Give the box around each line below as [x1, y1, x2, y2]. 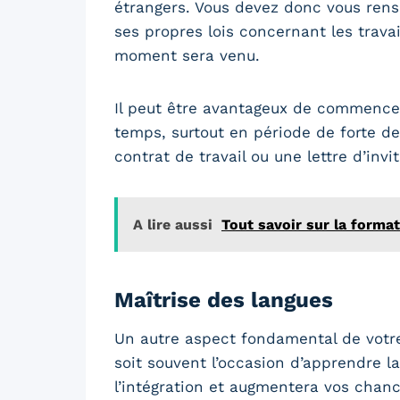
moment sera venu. [114, 46, 260, 64]
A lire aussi [133, 215, 212, 233]
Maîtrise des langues [114, 287, 333, 312]
